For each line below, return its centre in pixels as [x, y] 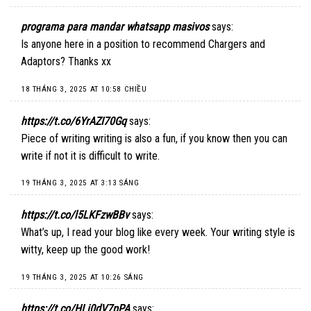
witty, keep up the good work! [85, 249]
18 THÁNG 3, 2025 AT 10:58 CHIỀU [84, 89]
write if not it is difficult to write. [90, 155]
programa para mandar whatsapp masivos [115, 27]
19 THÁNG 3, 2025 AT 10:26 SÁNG [82, 277]
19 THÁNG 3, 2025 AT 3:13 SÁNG [80, 183]
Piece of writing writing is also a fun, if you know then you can [154, 138]
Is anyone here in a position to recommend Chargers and [143, 44]
